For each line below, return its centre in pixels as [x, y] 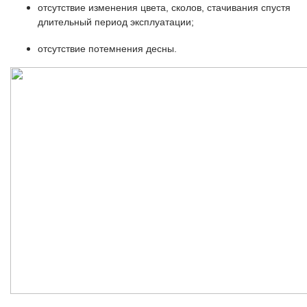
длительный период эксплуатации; [116, 22]
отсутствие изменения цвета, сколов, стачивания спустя [164, 8]
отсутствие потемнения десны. [107, 49]
